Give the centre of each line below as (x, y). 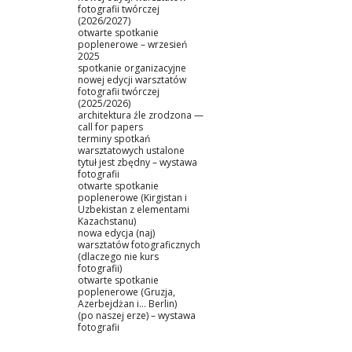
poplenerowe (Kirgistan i (132, 197)
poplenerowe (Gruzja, (126, 291)
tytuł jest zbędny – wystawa (137, 162)
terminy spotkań (114, 138)
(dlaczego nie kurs (118, 256)
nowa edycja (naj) (116, 233)
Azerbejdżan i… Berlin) (127, 303)
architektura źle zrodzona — (141, 115)
